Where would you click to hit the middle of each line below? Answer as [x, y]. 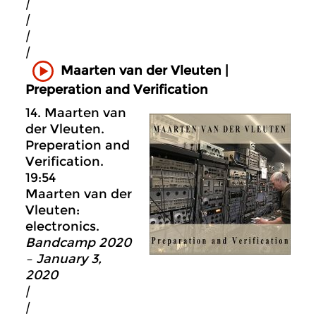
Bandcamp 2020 [78, 243]
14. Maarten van [76, 113]
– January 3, [63, 259]
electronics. [62, 227]
